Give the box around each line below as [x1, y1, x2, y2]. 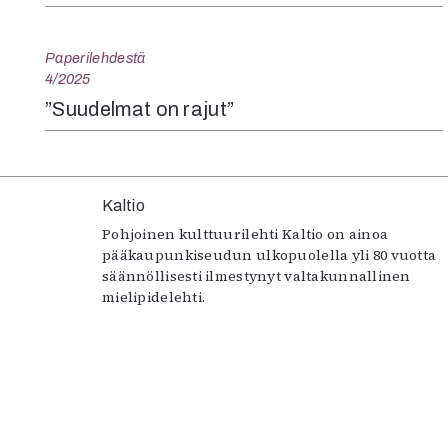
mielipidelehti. [102, 286, 206, 307]
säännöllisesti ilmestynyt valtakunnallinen [102, 265, 411, 286]
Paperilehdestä [45, 49, 146, 66]
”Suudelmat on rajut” [45, 97, 235, 120]
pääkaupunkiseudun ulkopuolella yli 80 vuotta [102, 244, 437, 265]
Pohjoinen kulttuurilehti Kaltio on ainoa [102, 223, 389, 244]
